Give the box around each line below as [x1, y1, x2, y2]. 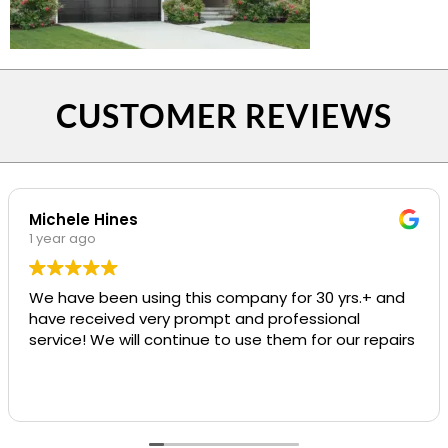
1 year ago [29, 229, 96, 249]
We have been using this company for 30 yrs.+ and [29, 287, 405, 309]
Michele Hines [29, 209, 138, 231]
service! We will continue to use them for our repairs [29, 329, 415, 351]
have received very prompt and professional [29, 308, 360, 330]
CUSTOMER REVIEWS [56, 96, 392, 136]
